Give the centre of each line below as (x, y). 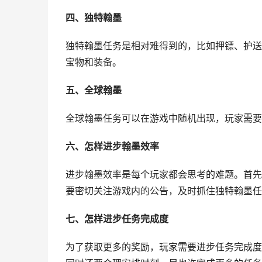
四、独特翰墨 (94, 18)
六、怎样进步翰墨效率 (112, 146)
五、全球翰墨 (94, 90)
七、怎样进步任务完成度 (117, 219)
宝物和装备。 (94, 62)
